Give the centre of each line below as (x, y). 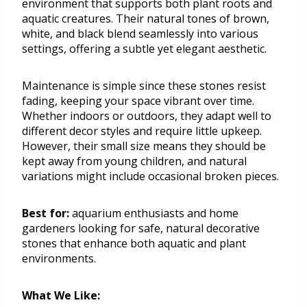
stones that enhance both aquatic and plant (134, 244)
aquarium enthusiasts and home (154, 213)
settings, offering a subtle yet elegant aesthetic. (144, 49)
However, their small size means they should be (144, 146)
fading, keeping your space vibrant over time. (138, 101)
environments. (59, 259)
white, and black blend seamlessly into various (140, 34)
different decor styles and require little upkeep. (142, 131)
